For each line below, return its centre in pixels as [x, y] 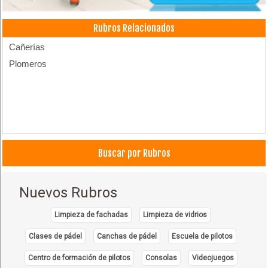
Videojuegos [213, 258]
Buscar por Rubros [134, 153]
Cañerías [27, 47]
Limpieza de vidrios [175, 214]
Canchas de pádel [127, 236]
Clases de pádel [56, 236]
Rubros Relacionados [134, 28]
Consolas [161, 258]
